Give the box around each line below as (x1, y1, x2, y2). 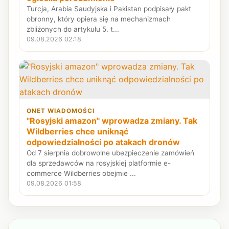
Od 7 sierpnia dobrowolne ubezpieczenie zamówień (27, 148, 195, 157)
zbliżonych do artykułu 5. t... (27, 25, 120, 33)
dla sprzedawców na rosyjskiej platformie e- (27, 158, 171, 167)
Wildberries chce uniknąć (27, 126, 129, 136)
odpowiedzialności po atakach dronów (27, 136, 180, 147)
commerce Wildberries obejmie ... (27, 169, 136, 177)
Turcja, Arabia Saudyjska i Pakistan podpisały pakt (27, 4, 192, 13)
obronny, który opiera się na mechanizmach (27, 14, 171, 23)
